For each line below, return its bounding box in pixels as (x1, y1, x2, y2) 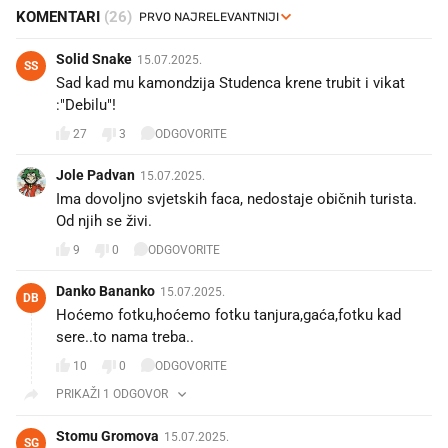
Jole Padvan (56, 166, 135, 183)
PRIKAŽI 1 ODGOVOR (56, 386, 168, 401)
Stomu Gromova (56, 427, 159, 444)
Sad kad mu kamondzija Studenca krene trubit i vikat (56, 73, 405, 92)
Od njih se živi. (56, 211, 152, 230)
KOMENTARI (16, 7, 104, 26)
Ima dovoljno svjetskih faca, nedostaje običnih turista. (56, 189, 417, 208)
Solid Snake (56, 50, 132, 67)
